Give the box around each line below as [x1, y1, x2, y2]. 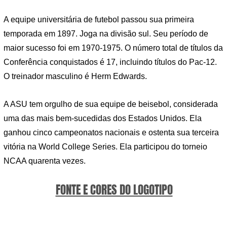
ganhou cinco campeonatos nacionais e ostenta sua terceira [4, 128, 219, 137]
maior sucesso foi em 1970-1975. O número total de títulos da [4, 43, 223, 52]
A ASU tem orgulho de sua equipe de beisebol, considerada [4, 100, 218, 109]
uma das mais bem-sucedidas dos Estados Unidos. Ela [4, 114, 202, 123]
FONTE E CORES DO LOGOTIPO [55, 181, 173, 199]
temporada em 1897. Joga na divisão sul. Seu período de [4, 29, 208, 38]
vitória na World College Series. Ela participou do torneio [4, 142, 207, 152]
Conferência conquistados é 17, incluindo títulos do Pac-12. [4, 57, 217, 66]
